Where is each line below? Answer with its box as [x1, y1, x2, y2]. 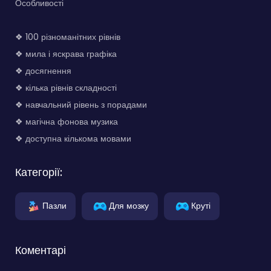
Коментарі [15, 242, 66, 258]
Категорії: [15, 164, 62, 180]
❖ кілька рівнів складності [15, 81, 117, 94]
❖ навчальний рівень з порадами [15, 98, 147, 111]
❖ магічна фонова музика [15, 115, 118, 128]
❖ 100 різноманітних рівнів [15, 30, 120, 43]
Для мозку [109, 199, 149, 212]
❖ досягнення [15, 64, 71, 77]
